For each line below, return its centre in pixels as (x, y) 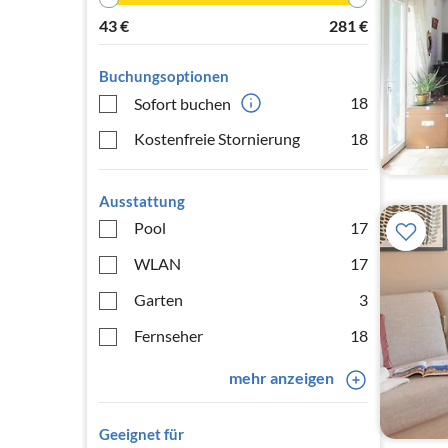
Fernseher (168, 335)
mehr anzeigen (281, 377)
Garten (158, 299)
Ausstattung (142, 201)
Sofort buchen (182, 103)
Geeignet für (141, 434)
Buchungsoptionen (164, 76)
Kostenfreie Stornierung (217, 138)
